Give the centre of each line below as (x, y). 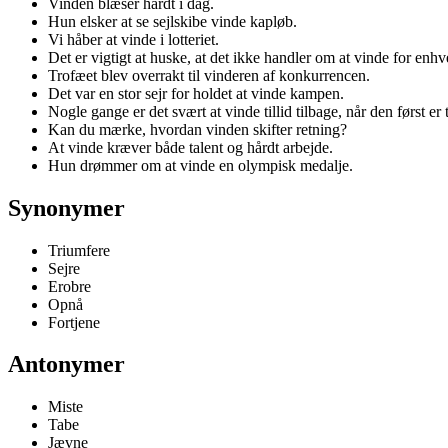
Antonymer (66, 364)
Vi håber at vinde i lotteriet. (133, 39)
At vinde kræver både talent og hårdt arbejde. (190, 147)
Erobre (69, 286)
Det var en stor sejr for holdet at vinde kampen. (196, 93)
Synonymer (66, 207)
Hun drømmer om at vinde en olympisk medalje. (200, 165)
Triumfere (79, 250)
